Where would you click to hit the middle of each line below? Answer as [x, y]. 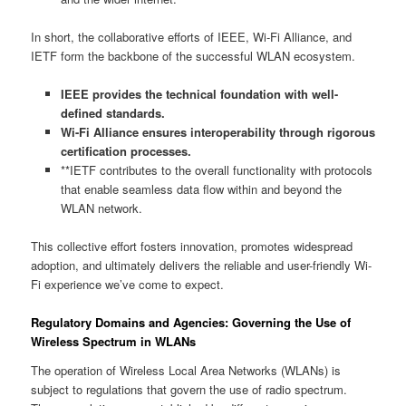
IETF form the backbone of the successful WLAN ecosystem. [193, 56]
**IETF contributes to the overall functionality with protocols [216, 170]
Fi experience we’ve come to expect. [128, 285]
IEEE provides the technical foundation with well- [199, 94]
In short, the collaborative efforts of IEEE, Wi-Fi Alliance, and [192, 37]
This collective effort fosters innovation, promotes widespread [192, 246]
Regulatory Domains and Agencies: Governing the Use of [191, 323]
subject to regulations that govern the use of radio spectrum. [189, 389]
